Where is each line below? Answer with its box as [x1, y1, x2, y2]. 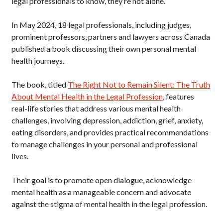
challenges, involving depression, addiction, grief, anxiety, [11, 115, 204, 125]
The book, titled [11, 80, 68, 89]
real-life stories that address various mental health [11, 104, 181, 113]
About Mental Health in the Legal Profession [11, 92, 163, 101]
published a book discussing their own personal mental [11, 44, 197, 53]
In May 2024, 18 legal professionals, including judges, [11, 20, 192, 29]
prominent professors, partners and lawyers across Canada [11, 32, 211, 41]
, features [163, 92, 195, 101]
